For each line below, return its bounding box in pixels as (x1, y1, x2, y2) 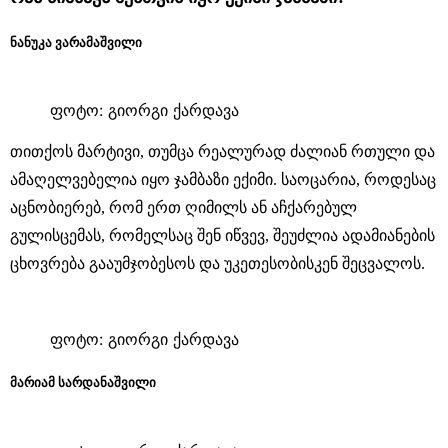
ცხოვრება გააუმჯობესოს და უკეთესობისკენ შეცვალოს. (10, 255, 425, 273)
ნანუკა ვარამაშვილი (10, 35, 142, 51)
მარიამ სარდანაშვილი (10, 375, 156, 391)
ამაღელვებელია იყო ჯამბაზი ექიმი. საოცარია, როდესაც (10, 171, 436, 189)
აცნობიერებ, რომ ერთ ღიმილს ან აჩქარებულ (10, 199, 357, 217)
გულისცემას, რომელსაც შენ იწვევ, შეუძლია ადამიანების (10, 227, 435, 245)
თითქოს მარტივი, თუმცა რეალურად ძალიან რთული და (10, 143, 435, 161)
